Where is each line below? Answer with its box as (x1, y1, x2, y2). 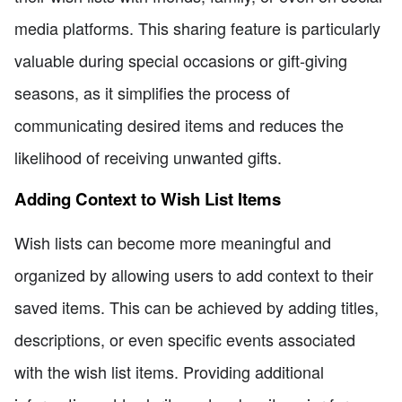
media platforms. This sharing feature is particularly (14, 15, 380, 39)
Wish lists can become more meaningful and (14, 231, 331, 255)
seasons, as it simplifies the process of (14, 80, 290, 104)
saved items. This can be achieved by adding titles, (14, 295, 379, 319)
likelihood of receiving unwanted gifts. (14, 144, 282, 169)
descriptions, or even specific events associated (14, 328, 355, 352)
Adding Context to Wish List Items (14, 187, 281, 212)
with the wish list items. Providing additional (14, 360, 324, 384)
